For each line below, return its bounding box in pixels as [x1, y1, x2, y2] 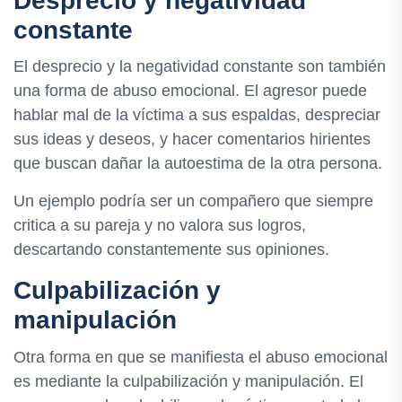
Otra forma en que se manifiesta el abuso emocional [13, 347, 388, 366]
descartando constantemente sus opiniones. [13, 240, 329, 259]
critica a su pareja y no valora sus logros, [13, 216, 306, 235]
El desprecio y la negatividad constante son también [13, 57, 386, 76]
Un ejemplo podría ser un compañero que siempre [13, 192, 373, 211]
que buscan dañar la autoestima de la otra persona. [13, 154, 382, 173]
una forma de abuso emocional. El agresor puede [13, 82, 367, 100]
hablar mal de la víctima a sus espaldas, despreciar [13, 106, 380, 125]
